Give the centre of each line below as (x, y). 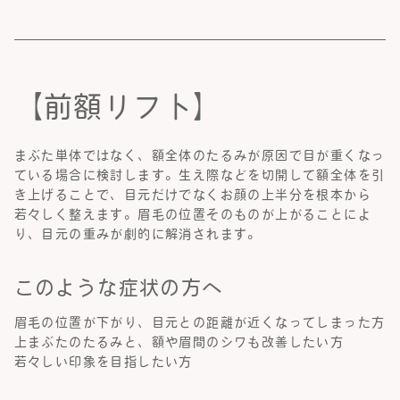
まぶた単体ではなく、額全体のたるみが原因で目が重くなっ (200, 156)
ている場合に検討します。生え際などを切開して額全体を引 (200, 175)
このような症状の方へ (118, 288)
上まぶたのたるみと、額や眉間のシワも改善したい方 (179, 342)
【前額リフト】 (118, 107)
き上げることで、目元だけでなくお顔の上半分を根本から (193, 195)
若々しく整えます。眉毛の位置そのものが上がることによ (193, 215)
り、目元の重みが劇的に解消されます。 (137, 234)
